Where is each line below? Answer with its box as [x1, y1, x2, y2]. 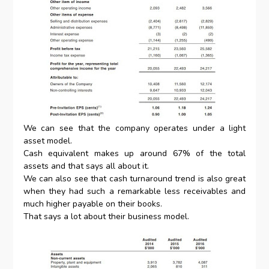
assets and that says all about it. [23, 160, 149, 172]
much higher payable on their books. [23, 198, 162, 210]
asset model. [23, 135, 74, 147]
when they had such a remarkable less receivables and [23, 186, 246, 198]
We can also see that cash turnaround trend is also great [23, 173, 246, 185]
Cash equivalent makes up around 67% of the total [23, 148, 246, 160]
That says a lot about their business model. [23, 211, 189, 223]
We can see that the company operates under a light [23, 122, 246, 134]
